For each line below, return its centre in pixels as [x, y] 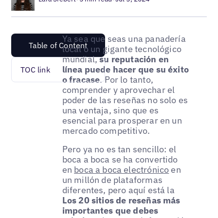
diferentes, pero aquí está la [118, 190]
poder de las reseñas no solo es [125, 100]
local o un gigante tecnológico [122, 49]
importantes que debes [110, 210]
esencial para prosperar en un [122, 120]
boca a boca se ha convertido [120, 159]
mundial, [81, 59]
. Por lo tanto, [127, 79]
